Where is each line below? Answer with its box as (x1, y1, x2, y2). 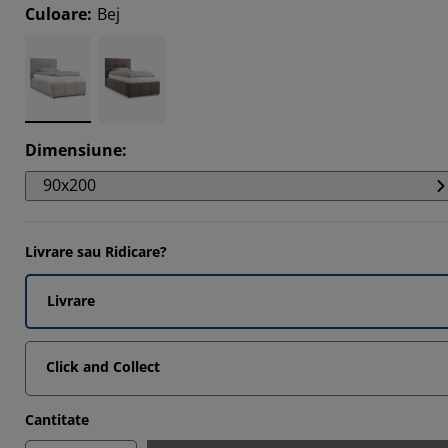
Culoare (25, 3, 87, 25)
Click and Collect (46, 357, 160, 376)
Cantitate (25, 410, 89, 429)
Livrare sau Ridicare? (25, 242, 167, 261)
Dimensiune (25, 139, 122, 161)
